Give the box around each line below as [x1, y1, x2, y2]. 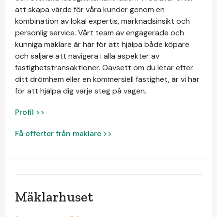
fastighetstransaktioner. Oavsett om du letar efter [15, 62, 193, 73]
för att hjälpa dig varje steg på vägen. [15, 86, 146, 96]
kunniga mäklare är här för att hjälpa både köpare [15, 39, 189, 49]
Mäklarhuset [15, 189, 93, 205]
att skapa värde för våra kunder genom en [15, 4, 165, 15]
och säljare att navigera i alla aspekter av [15, 51, 159, 61]
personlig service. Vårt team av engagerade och [15, 28, 184, 38]
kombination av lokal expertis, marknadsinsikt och [15, 16, 190, 26]
